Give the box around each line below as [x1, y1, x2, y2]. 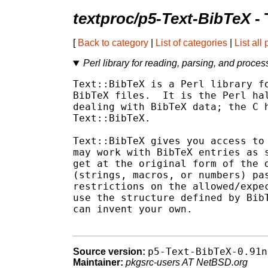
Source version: [73, 246, 145, 257]
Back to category [78, 38, 148, 48]
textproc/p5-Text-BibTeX [73, 10, 251, 28]
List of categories [156, 38, 227, 48]
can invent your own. [73, 203, 193, 215]
